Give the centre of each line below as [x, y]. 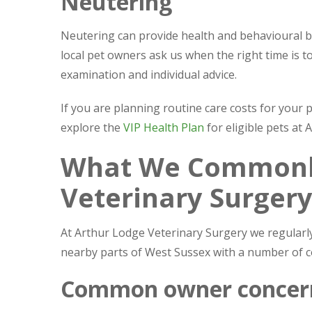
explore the [92, 127]
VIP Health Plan [164, 127]
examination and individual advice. [149, 75]
